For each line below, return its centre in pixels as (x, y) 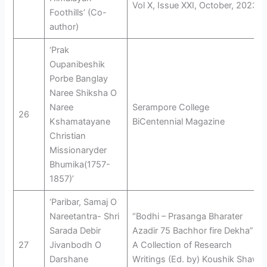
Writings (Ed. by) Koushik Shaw (195, 259)
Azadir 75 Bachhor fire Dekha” (193, 230)
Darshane (69, 259)
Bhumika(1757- (80, 164)
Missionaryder (78, 150)
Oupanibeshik (77, 64)
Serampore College (170, 107)
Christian (67, 136)
